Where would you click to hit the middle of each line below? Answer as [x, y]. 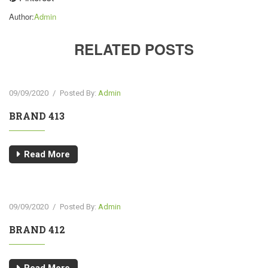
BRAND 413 [37, 116]
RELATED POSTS [134, 49]
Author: [22, 16]
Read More [47, 154]
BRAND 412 [37, 229]
